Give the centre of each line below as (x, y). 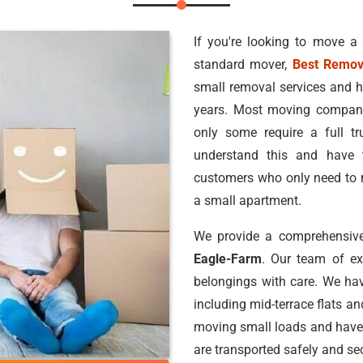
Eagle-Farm (228, 259)
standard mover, (243, 64)
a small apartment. (248, 201)
